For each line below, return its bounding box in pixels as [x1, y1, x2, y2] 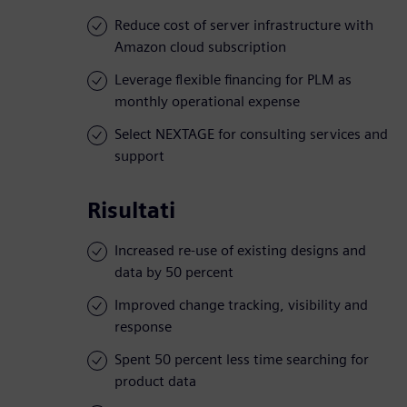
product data [114, 372, 196, 391]
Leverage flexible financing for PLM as [114, 71, 352, 89]
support [114, 147, 164, 165]
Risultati [87, 197, 175, 224]
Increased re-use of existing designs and [114, 242, 366, 260]
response [114, 318, 172, 336]
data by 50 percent [114, 263, 233, 282]
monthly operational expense [114, 93, 300, 111]
